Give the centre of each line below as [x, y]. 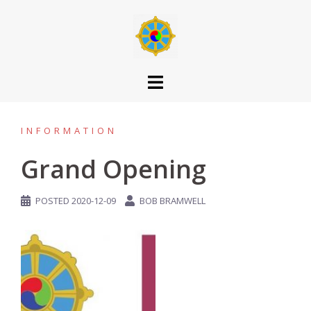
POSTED [53, 201]
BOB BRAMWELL [173, 201]
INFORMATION [69, 131]
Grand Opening [114, 169]
